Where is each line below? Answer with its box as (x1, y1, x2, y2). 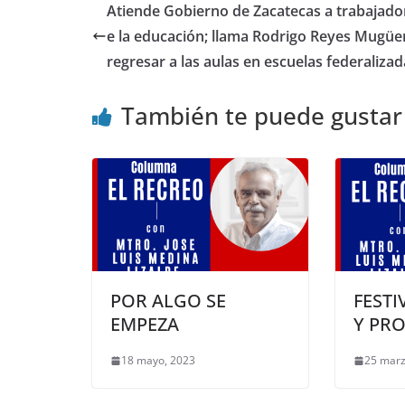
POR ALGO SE (110, 288, 226, 314)
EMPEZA (110, 312, 179, 337)
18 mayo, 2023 (121, 353, 195, 369)
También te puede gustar (121, 99, 402, 132)
